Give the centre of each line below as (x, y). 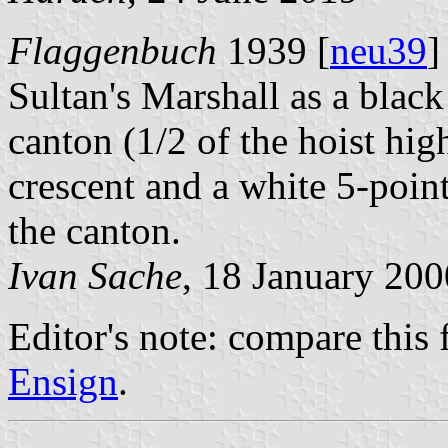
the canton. (94, 230)
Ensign (63, 381)
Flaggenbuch (112, 50)
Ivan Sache (95, 275)
